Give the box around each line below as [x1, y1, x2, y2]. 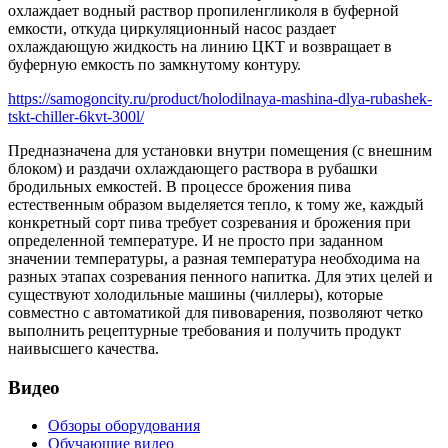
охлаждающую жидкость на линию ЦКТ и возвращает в [8, 37, 392, 55]
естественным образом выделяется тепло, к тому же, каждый [8, 195, 424, 213]
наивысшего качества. [8, 339, 159, 357]
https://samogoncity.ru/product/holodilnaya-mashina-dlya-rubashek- [8, 89, 432, 107]
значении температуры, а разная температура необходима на [8, 249, 420, 267]
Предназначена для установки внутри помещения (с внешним [8, 141, 432, 159]
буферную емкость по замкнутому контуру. [8, 55, 301, 73]
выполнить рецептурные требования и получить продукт [8, 321, 401, 339]
